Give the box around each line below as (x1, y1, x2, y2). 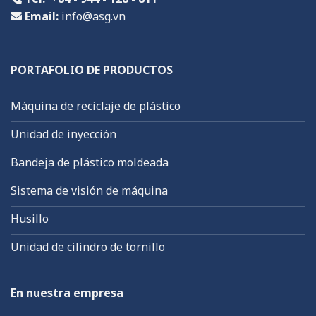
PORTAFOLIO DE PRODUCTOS (11, 61, 173, 78)
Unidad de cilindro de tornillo (11, 238, 165, 255)
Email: (25, 8, 59, 25)
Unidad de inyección (11, 126, 116, 142)
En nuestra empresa (11, 284, 123, 300)
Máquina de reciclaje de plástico (11, 97, 181, 114)
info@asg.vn (61, 8, 126, 25)
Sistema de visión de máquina (11, 182, 168, 198)
